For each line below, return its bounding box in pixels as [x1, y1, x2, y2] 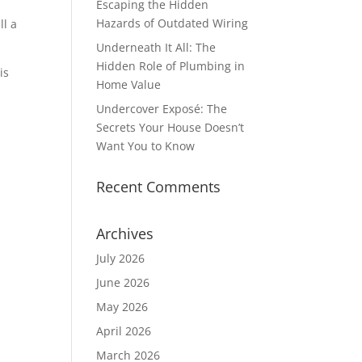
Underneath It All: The [96, 40, 217, 55]
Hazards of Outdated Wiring [96, 15, 249, 31]
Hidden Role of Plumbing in [96, 58, 246, 74]
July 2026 [96, 250, 145, 266]
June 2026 [96, 275, 150, 290]
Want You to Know [96, 138, 196, 154]
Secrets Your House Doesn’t [96, 120, 245, 135]
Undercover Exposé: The [96, 101, 228, 116]
